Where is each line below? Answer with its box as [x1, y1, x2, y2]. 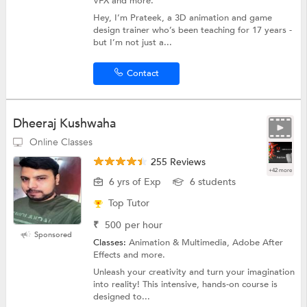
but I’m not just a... [93, 36, 173, 49]
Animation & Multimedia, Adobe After [129, 236, 284, 249]
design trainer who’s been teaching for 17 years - [93, 23, 293, 36]
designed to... [93, 290, 151, 303]
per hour [125, 218, 163, 232]
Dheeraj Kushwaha [12, 114, 116, 132]
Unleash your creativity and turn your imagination [93, 265, 295, 278]
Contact [126, 66, 159, 79]
